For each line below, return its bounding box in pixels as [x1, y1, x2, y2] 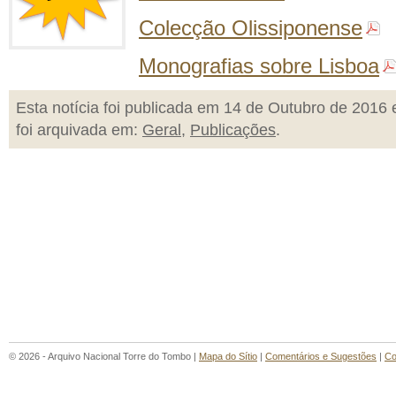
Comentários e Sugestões [265, 351, 377, 362]
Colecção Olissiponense [139, 17, 362, 40]
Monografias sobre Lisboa [139, 55, 379, 78]
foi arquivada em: [16, 121, 142, 139]
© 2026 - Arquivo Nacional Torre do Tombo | [9, 351, 199, 362]
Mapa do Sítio [199, 351, 257, 362]
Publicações [190, 121, 276, 139]
